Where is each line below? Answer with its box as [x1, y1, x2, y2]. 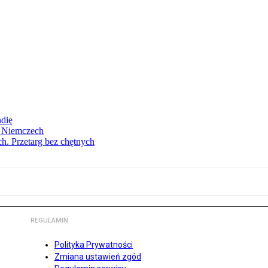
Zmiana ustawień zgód [54, 252, 141, 262]
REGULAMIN [31, 217, 68, 225]
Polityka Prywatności [54, 240, 133, 250]
